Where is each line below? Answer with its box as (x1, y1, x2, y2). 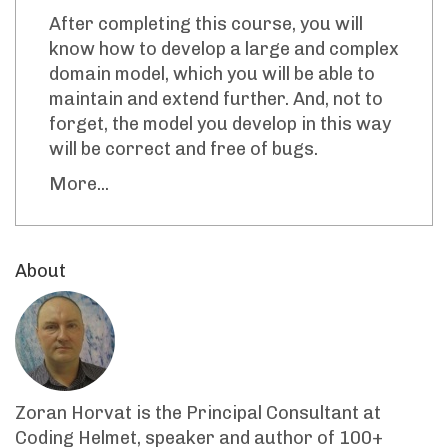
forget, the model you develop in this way (49, 112, 391, 135)
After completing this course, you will (49, 12, 363, 35)
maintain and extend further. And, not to (49, 87, 383, 110)
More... (49, 172, 109, 195)
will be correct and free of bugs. (49, 137, 318, 160)
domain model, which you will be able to (49, 62, 375, 85)
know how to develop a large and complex (49, 37, 399, 60)
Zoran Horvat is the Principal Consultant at (15, 401, 381, 424)
